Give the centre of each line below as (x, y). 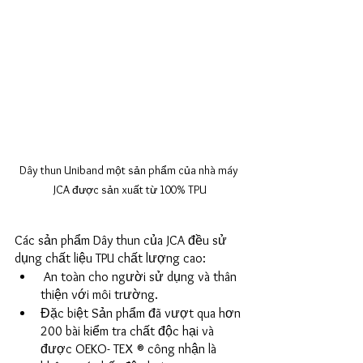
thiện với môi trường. (101, 295)
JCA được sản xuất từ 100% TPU (130, 190)
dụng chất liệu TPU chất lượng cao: (110, 258)
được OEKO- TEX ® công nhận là (130, 349)
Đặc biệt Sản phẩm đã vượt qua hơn (142, 314)
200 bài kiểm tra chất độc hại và (129, 331)
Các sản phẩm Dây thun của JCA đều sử (122, 241)
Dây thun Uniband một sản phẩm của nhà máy (130, 171)
